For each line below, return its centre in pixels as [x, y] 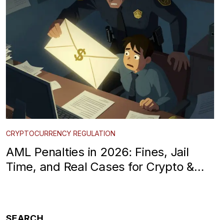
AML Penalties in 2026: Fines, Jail [97, 152]
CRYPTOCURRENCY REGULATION [61, 133]
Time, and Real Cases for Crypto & [100, 166]
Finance [27, 181]
